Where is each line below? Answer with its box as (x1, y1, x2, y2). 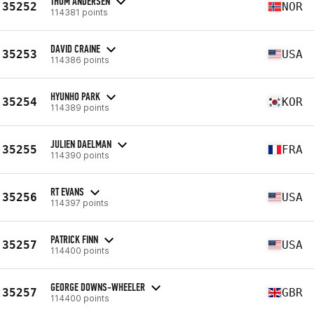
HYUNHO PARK (50, 89, 100, 103)
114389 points (50, 102, 109, 113)
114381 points (50, 6, 108, 18)
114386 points (50, 54, 109, 65)
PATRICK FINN (50, 232, 98, 246)
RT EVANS (50, 184, 84, 198)
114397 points (50, 197, 109, 208)
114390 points (50, 149, 109, 161)
